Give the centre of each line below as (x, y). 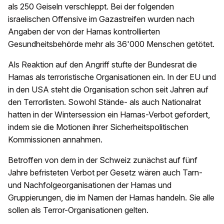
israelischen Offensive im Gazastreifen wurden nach (101, 19)
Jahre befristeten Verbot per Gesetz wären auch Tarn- (105, 172)
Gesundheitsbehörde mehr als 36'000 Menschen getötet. (111, 44)
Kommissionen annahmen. (55, 139)
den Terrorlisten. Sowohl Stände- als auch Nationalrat (104, 102)
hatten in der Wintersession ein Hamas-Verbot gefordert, (109, 114)
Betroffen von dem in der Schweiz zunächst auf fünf (103, 160)
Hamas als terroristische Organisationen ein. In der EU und (112, 77)
